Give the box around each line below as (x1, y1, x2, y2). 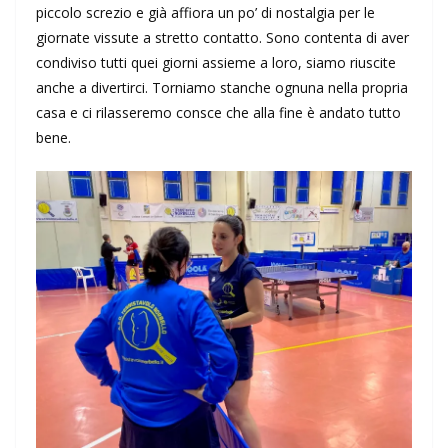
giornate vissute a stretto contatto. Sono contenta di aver (36, 28, 409, 48)
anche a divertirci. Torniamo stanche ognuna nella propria (36, 78, 408, 98)
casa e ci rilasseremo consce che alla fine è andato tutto (36, 103, 401, 123)
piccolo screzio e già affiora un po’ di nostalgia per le (36, 3, 375, 23)
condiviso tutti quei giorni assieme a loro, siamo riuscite (36, 53, 396, 73)
